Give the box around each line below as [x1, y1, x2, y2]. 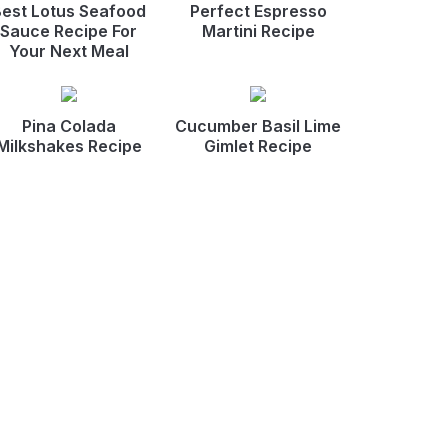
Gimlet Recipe [204, 136, 313, 156]
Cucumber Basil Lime [175, 116, 342, 136]
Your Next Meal [8, 41, 129, 61]
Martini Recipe [201, 21, 315, 41]
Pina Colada [21, 116, 116, 136]
